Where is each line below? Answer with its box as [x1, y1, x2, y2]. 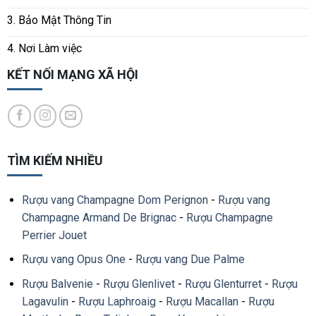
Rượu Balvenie [21, 277, 93, 291]
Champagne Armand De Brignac [21, 210, 176, 224]
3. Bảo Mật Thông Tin [6, 13, 111, 28]
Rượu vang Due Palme [135, 253, 245, 267]
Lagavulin [21, 295, 68, 309]
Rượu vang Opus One [21, 253, 126, 267]
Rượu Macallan [165, 295, 238, 309]
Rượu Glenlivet [102, 277, 175, 291]
